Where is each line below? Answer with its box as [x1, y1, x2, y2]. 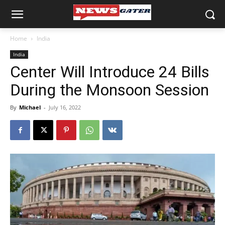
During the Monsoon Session [10, 80, 209, 99]
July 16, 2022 [49, 103, 81, 111]
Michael [19, 103, 41, 111]
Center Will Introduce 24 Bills [10, 62, 209, 81]
